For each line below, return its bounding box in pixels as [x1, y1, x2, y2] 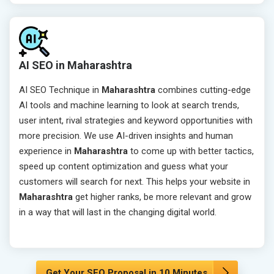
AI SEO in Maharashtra [19, 59, 132, 72]
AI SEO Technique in [19, 84, 102, 96]
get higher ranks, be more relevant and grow [73, 191, 251, 203]
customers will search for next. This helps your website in [19, 176, 250, 188]
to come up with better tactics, [128, 146, 254, 157]
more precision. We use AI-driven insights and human [19, 130, 233, 142]
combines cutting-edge [155, 84, 251, 96]
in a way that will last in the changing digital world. [19, 207, 217, 218]
